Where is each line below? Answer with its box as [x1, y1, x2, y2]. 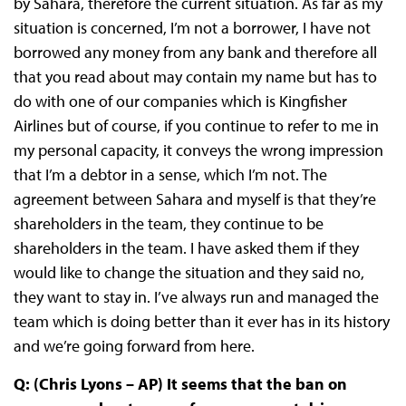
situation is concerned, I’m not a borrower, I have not [13, 17, 371, 39]
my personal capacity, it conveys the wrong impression [13, 140, 383, 161]
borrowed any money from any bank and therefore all [13, 42, 377, 63]
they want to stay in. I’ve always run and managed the [13, 286, 379, 308]
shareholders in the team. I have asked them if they [13, 237, 359, 259]
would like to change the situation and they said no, [13, 262, 364, 284]
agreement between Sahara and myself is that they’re [13, 188, 376, 210]
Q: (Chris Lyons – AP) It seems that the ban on [13, 373, 347, 395]
